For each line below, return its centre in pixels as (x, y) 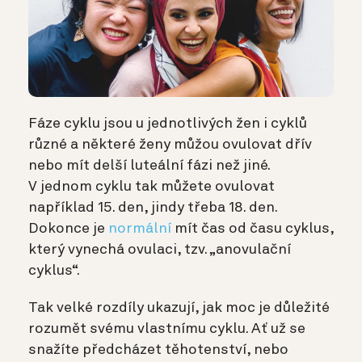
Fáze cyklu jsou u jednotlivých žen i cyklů (168, 123)
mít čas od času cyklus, (253, 228)
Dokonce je (68, 228)
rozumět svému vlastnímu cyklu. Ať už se (167, 328)
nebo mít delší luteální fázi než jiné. (149, 165)
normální (140, 228)
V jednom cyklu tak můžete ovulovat (152, 186)
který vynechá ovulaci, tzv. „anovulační (160, 249)
